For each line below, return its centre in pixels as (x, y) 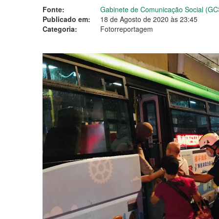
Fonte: (54, 9)
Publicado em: (66, 19)
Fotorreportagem (127, 29)
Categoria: (60, 29)
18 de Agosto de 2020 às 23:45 (149, 19)
